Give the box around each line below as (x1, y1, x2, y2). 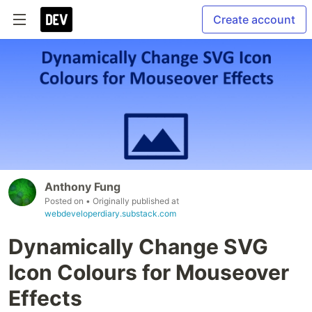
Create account (213, 13, 295, 26)
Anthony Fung (45, 180, 120, 194)
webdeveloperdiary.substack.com (45, 208, 176, 219)
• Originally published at (86, 196, 179, 207)
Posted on (45, 196, 86, 207)
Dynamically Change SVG (8, 234, 268, 260)
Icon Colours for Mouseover (8, 260, 289, 286)
